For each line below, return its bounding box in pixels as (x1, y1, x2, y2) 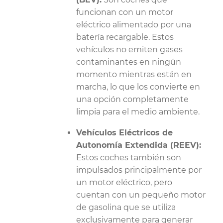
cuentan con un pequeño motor (76, 190, 206, 200)
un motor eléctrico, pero (76, 178, 172, 187)
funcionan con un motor (76, 7, 173, 17)
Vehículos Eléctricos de (76, 128, 173, 137)
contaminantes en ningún (76, 57, 181, 67)
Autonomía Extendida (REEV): (76, 140, 201, 150)
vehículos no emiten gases (76, 45, 183, 54)
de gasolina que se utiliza (76, 203, 176, 212)
